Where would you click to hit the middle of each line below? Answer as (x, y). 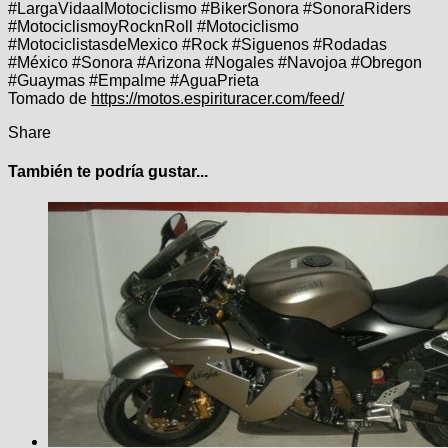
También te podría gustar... (108, 171)
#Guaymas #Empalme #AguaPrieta (133, 80)
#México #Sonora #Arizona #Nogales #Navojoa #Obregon (215, 62)
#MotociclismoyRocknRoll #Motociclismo (153, 26)
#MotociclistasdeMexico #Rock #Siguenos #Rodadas (197, 44)
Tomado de (49, 98)
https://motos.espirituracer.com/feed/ (217, 98)
